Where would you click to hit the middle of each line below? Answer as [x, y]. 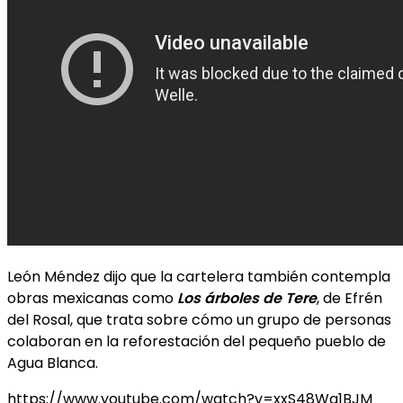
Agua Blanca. [53, 363]
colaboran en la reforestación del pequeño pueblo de [197, 341]
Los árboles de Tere [247, 298]
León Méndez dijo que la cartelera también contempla [199, 276]
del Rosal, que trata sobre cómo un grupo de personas [199, 319]
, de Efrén [349, 298]
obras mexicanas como [92, 298]
